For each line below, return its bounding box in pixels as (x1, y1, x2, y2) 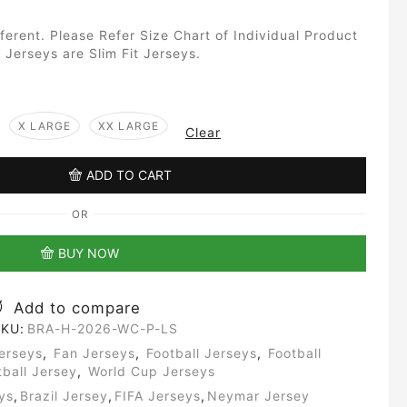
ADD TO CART (85, 167, 172, 184)
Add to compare (14, 299, 141, 318)
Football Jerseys (146, 344, 257, 361)
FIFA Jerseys (114, 387, 201, 403)
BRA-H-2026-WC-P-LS (26, 320, 178, 336)
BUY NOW (58, 245, 119, 262)
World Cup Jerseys (88, 362, 215, 379)
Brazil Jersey (19, 387, 108, 403)
